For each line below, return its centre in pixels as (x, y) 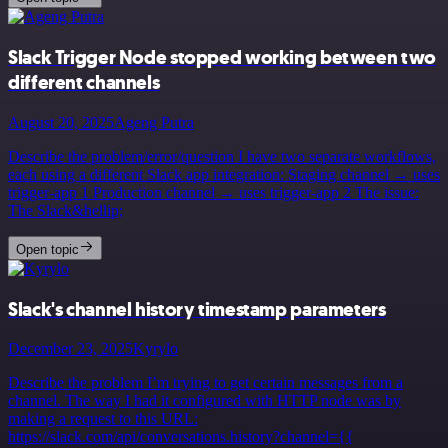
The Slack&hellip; (65, 210)
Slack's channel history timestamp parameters (197, 309)
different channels (84, 83)
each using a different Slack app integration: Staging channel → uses (224, 174)
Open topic (47, 249)
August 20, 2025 (61, 122)
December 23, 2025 (70, 349)
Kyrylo (155, 349)
